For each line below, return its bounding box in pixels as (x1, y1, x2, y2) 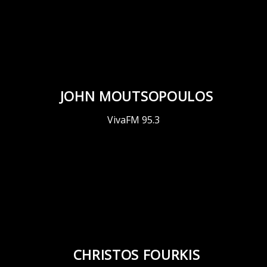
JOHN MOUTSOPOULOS (60, 87, 213, 106)
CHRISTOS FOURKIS (73, 246, 200, 265)
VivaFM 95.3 (107, 113, 160, 127)
